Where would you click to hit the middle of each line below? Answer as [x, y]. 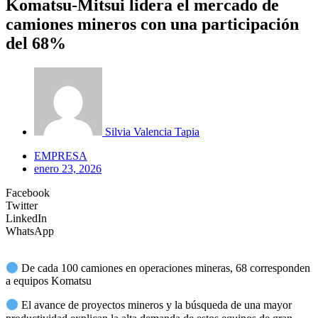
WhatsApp [30, 231]
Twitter [22, 205]
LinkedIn [26, 218]
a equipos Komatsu [49, 281]
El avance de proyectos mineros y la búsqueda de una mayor [155, 305]
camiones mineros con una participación [152, 24]
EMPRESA [61, 155]
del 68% [36, 43]
